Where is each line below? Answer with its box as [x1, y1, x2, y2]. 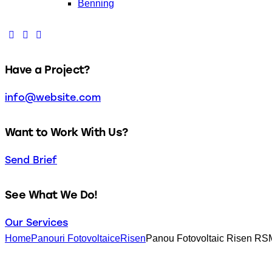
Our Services [5, 216, 68, 228]
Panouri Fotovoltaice [31, 233, 120, 243]
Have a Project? [5, 63, 90, 76]
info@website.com [5, 91, 101, 103]
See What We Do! [5, 188, 98, 201]
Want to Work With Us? [5, 125, 128, 138]
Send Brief [5, 154, 57, 166]
